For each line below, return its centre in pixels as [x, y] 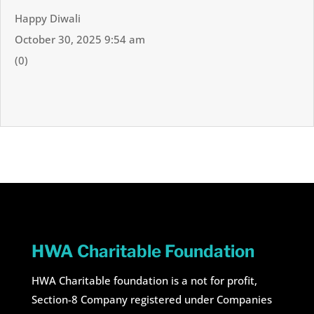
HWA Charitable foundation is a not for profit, [144, 281]
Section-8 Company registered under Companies [151, 300]
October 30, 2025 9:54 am [80, 39]
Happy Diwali [48, 18]
